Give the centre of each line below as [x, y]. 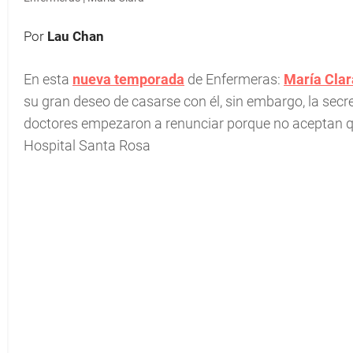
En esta [46, 79]
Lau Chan [76, 36]
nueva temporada [128, 79]
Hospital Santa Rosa [87, 145]
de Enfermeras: [234, 79]
